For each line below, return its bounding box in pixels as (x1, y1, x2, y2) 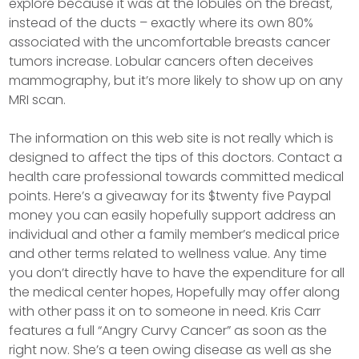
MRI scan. (9, 90, 67, 109)
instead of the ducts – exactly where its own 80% (9, 13, 314, 32)
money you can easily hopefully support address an (9, 205, 337, 224)
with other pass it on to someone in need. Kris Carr (9, 301, 321, 321)
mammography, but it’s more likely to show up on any (9, 71, 344, 90)
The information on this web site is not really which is (9, 128, 334, 147)
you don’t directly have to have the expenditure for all (9, 263, 345, 282)
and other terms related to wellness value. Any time (9, 244, 328, 263)
